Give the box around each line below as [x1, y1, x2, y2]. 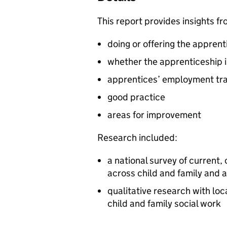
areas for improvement [107, 109, 201, 121]
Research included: [97, 132, 177, 143]
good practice [107, 91, 165, 103]
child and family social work [107, 198, 221, 209]
